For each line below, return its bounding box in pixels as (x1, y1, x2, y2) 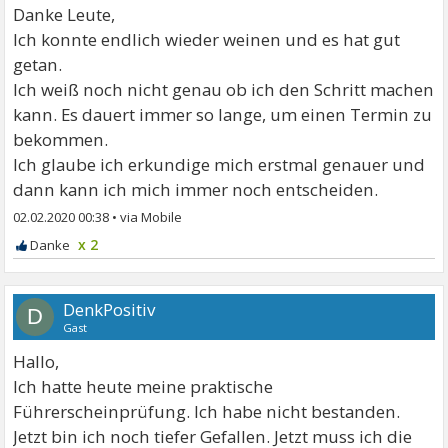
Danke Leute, (13, 3, 116, 26)
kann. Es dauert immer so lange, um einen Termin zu (13, 103, 433, 126)
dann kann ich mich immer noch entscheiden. (13, 178, 379, 201)
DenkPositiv (63, 298, 156, 321)
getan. (13, 53, 63, 76)
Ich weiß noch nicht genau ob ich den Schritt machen (13, 78, 435, 101)
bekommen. (13, 128, 109, 151)
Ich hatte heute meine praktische (13, 375, 274, 398)
